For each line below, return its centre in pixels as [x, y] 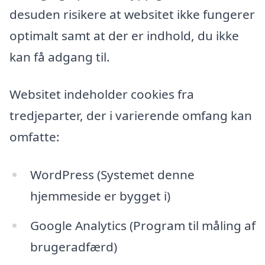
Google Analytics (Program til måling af [143, 225]
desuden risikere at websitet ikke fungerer [132, 14]
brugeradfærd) [73, 246]
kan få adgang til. [60, 56]
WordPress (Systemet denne [112, 174]
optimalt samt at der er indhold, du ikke [124, 35]
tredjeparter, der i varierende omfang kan [131, 116]
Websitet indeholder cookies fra [102, 94]
